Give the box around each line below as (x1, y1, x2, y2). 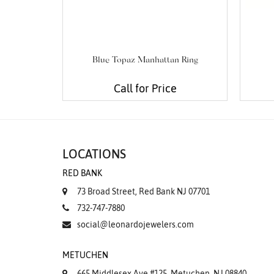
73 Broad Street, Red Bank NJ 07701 (77, 187, 210, 197)
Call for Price (113, 82, 177, 95)
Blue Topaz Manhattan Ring (92, 56, 198, 65)
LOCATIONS (62, 147, 126, 161)
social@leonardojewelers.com (77, 220, 194, 230)
